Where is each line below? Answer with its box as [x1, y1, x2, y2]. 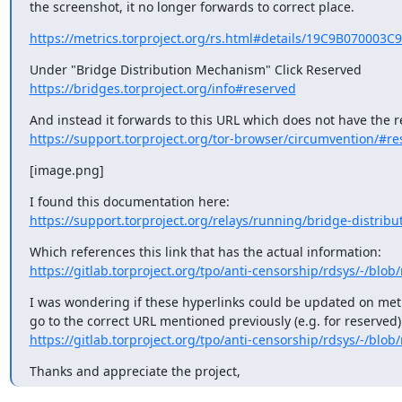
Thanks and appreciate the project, [29, 363, 240, 380]
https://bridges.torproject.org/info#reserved [29, 80, 296, 97]
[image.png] [29, 162, 104, 179]
